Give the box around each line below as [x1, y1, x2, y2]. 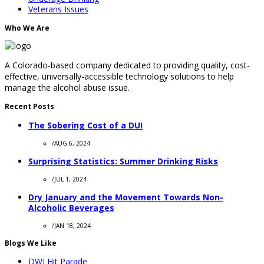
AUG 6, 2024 [54, 138, 90, 147]
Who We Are [5, 22, 49, 33]
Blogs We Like [5, 237, 57, 248]
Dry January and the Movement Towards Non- [28, 191, 223, 203]
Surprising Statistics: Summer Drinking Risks [28, 155, 218, 167]
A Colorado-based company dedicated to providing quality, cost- [5, 59, 250, 71]
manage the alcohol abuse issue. [5, 81, 130, 93]
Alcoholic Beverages [28, 202, 114, 213]
